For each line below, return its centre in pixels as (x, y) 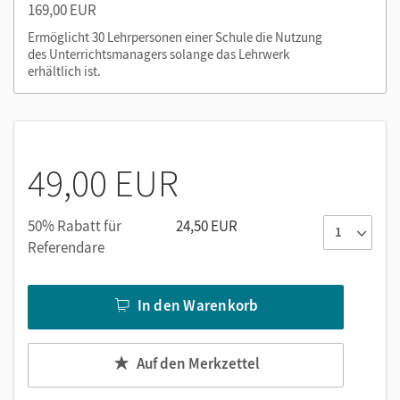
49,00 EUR (103, 183)
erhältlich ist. (64, 71)
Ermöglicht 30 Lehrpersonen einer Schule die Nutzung (175, 37)
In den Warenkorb (198, 306)
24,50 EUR (207, 225)
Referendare (66, 247)
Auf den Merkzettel (198, 364)
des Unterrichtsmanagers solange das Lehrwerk (158, 54)
